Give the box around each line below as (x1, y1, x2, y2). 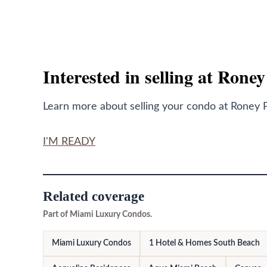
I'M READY (43, 136, 95, 148)
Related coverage (43, 189, 144, 204)
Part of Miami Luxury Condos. (43, 210, 152, 219)
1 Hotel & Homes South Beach (149, 239, 260, 248)
